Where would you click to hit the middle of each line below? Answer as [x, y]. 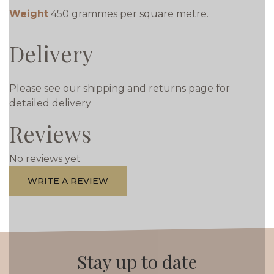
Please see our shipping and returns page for [120, 88]
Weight [29, 14]
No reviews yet [45, 159]
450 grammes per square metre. [130, 14]
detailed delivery [50, 103]
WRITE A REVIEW [68, 181]
